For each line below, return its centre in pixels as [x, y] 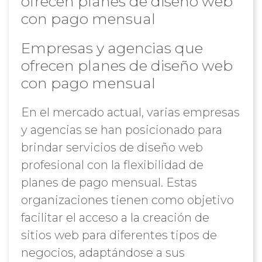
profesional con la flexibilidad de [112, 165]
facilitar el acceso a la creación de [115, 218]
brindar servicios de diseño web [112, 147]
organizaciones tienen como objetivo [127, 200]
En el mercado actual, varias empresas [130, 112]
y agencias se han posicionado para [121, 130]
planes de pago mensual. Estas [109, 182]
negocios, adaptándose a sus [103, 253]
